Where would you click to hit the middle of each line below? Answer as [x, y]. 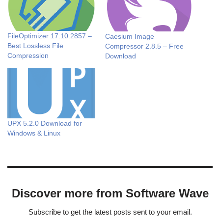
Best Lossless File [35, 46]
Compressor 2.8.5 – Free [144, 46]
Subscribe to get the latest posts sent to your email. [110, 212]
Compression [28, 56]
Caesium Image [130, 36]
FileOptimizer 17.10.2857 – [50, 36]
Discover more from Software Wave [110, 193]
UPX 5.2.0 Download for [45, 123]
